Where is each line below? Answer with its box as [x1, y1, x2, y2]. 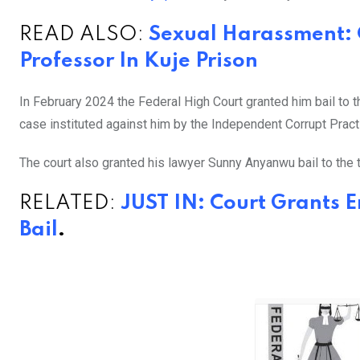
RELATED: [19, 194, 121, 215]
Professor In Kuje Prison [19, 51, 258, 72]
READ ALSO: [19, 25, 149, 46]
